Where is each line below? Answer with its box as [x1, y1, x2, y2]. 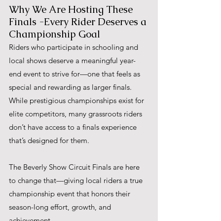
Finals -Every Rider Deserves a [9, 15, 149, 28]
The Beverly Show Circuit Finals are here [9, 162, 142, 172]
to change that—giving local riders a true [9, 176, 145, 185]
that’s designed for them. [9, 136, 91, 145]
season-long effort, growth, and [9, 202, 113, 212]
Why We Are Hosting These [9, 3, 135, 16]
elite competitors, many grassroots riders [9, 109, 144, 118]
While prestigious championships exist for [9, 96, 146, 105]
